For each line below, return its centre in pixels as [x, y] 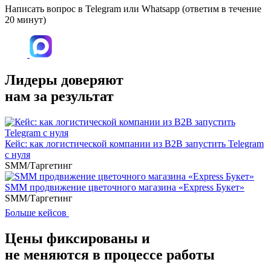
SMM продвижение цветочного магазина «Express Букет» [125, 188]
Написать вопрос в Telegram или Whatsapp [93, 9]
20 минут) [25, 20]
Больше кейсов [36, 213]
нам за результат [59, 96]
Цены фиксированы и [77, 238]
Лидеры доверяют [64, 80]
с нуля [18, 155]
